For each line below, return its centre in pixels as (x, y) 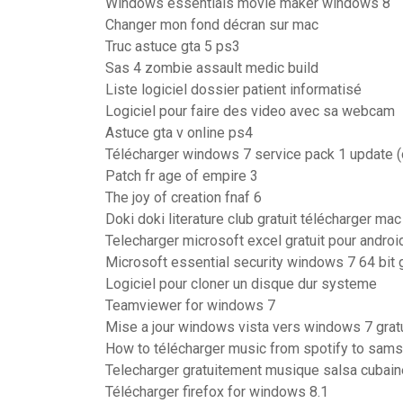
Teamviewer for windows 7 (190, 305)
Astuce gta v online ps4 (179, 133)
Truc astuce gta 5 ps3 (173, 46)
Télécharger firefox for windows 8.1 (217, 392)
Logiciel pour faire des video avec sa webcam (250, 111)
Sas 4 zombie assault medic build (212, 68)
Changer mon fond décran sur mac (212, 25)
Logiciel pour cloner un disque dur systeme (241, 284)
